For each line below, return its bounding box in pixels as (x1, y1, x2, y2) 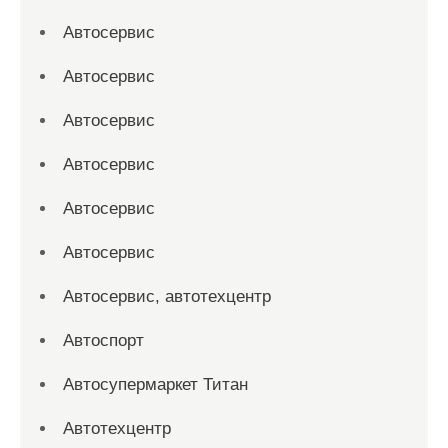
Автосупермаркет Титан (63, 375, 248, 394)
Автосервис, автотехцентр (63, 287, 271, 306)
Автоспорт (63, 331, 144, 350)
